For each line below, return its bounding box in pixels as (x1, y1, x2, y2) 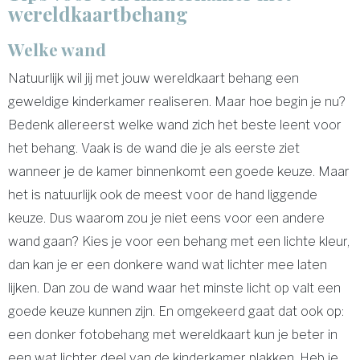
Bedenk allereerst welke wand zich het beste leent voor (8, 117, 342, 133)
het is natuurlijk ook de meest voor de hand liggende (8, 186, 317, 202)
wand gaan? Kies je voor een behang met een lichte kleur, (8, 233, 350, 249)
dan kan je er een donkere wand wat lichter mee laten (8, 256, 327, 272)
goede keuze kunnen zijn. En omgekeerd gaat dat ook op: (8, 303, 344, 319)
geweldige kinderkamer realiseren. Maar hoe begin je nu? (8, 93, 346, 109)
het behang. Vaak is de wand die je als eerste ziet (8, 140, 300, 156)
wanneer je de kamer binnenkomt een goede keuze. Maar (8, 163, 350, 179)
